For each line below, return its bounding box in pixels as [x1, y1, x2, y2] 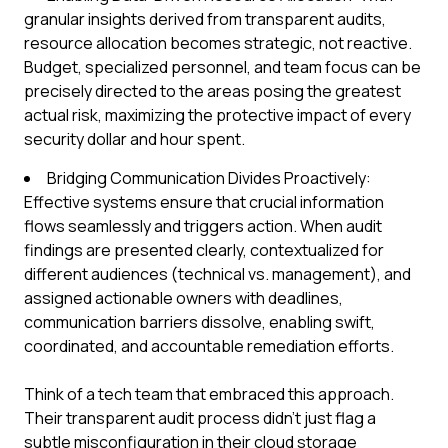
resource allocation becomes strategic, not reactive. [24, 32, 412, 54]
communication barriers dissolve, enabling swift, [24, 311, 375, 333]
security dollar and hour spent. [24, 128, 245, 150]
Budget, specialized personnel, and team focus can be [24, 56, 421, 78]
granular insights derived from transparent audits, [24, 8, 386, 30]
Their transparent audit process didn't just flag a [24, 407, 376, 429]
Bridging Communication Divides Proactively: [47, 167, 371, 189]
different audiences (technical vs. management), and [24, 263, 411, 285]
